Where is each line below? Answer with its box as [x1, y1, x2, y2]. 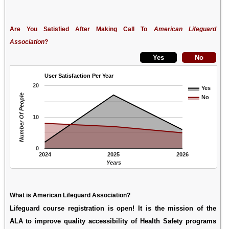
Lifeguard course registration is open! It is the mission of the [9, 204, 216, 212]
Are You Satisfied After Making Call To [9, 25, 154, 33]
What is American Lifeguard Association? [9, 191, 130, 199]
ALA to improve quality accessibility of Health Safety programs [9, 217, 216, 225]
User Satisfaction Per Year [44, 72, 114, 79]
